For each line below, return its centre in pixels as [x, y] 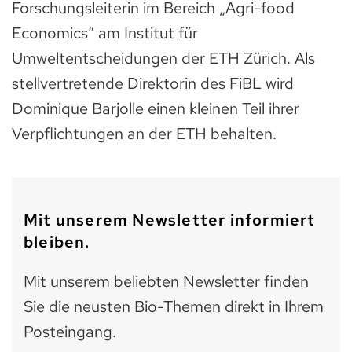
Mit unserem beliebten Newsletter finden [166, 281]
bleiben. [57, 242]
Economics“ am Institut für [105, 33]
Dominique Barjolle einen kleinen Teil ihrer [156, 108]
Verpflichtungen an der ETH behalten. [144, 133]
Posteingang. [70, 331]
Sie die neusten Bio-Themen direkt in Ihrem [174, 306]
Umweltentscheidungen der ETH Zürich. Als [163, 58]
